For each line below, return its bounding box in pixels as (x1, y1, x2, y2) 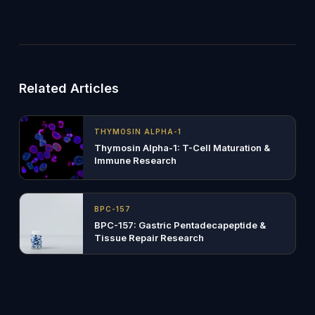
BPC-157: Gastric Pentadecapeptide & (94, 219, 266, 231)
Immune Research (94, 155, 176, 166)
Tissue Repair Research (94, 232, 204, 243)
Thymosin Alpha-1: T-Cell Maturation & (94, 142, 270, 153)
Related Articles (18, 81, 119, 96)
